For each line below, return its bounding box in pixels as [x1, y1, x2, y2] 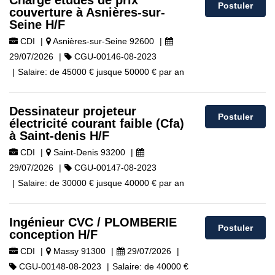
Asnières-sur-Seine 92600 [51, 36, 154, 46]
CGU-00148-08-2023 [17, 261, 101, 271]
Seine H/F [9, 18, 65, 31]
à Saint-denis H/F [9, 129, 109, 142]
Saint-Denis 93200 [51, 147, 125, 157]
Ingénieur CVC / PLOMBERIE [9, 215, 177, 229]
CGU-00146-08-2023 [72, 52, 157, 61]
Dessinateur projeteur [9, 104, 136, 118]
